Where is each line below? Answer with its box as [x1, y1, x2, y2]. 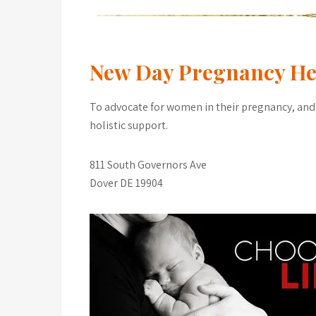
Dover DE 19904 [90, 176, 163, 190]
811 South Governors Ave [90, 157, 207, 172]
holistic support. [90, 118, 168, 133]
